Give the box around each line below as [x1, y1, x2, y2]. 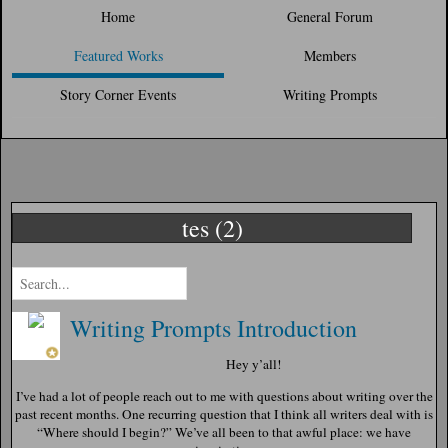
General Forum [287, 7, 373, 27]
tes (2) [181, 212, 243, 245]
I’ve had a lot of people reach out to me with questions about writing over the [15, 387, 433, 406]
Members [304, 46, 356, 66]
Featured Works [73, 46, 163, 66]
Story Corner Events [60, 85, 176, 105]
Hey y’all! [225, 355, 281, 374]
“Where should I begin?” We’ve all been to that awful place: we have [37, 423, 411, 442]
